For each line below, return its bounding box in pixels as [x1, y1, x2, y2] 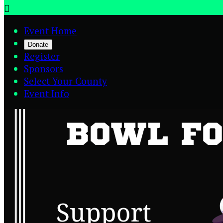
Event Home [24, 24, 77, 37]
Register [24, 50, 60, 62]
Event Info [24, 87, 69, 100]
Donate [28, 41, 48, 48]
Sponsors [24, 62, 63, 75]
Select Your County [24, 75, 107, 87]
